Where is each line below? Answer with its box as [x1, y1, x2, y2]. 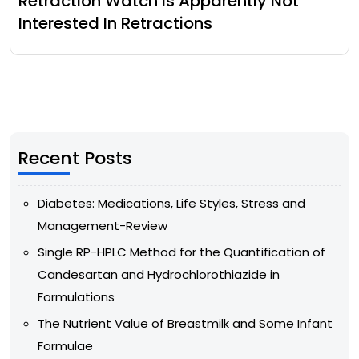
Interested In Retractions [18, 11, 212, 34]
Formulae [38, 337, 93, 354]
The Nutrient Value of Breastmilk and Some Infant [38, 314, 333, 332]
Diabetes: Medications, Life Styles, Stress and [38, 194, 305, 212]
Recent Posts [18, 145, 132, 171]
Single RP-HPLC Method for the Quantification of [38, 243, 325, 260]
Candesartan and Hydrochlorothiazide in [38, 265, 280, 283]
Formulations [38, 288, 115, 305]
